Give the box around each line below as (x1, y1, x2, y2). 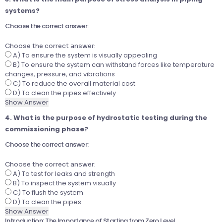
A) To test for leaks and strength (11, 169, 115, 179)
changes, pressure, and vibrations (5, 69, 115, 79)
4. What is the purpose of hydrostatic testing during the (5, 113, 207, 123)
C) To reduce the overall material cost (11, 79, 135, 89)
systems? (5, 6, 40, 16)
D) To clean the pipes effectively (11, 88, 116, 98)
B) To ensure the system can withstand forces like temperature (11, 60, 215, 70)
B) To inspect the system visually (11, 178, 116, 188)
